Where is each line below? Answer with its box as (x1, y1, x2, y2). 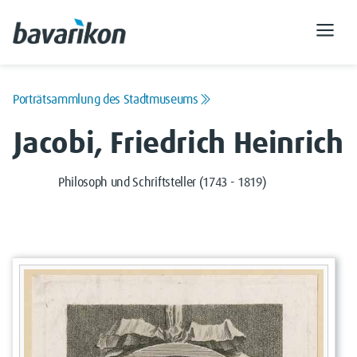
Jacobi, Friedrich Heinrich (14, 129, 343, 159)
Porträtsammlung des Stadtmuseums (13, 93, 198, 106)
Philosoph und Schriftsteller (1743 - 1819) (57, 176, 266, 189)
